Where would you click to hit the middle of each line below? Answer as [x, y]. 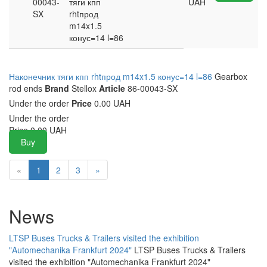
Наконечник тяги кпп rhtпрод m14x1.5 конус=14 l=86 [112, 77]
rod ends [26, 89]
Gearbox [231, 77]
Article [112, 89]
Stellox [84, 89]
